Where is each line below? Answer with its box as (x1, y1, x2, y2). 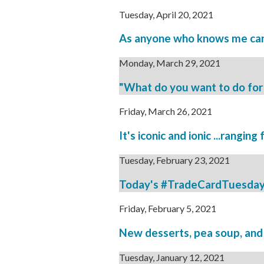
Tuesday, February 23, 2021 (119, 154, 230, 166)
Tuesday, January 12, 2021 (119, 251, 225, 263)
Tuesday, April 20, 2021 (119, 8, 213, 20)
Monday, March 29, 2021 (119, 57, 220, 68)
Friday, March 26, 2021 (119, 105, 212, 117)
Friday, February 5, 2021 (119, 203, 216, 214)
